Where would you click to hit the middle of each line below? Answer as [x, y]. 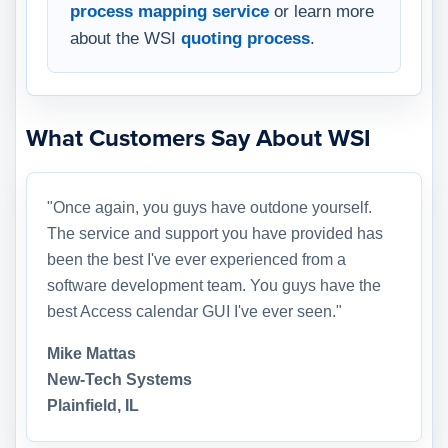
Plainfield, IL [93, 405]
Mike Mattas [91, 353]
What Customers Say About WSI [198, 138]
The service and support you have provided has [215, 233]
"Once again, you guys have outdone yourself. [209, 207]
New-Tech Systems [119, 379]
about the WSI [125, 37]
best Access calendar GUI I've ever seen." [194, 311]
